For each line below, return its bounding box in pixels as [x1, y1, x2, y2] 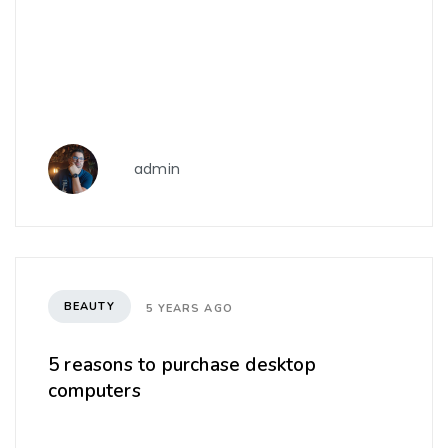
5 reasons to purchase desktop [48, 352, 316, 379]
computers [48, 378, 141, 405]
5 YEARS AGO [145, 300, 233, 316]
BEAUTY [64, 298, 115, 314]
